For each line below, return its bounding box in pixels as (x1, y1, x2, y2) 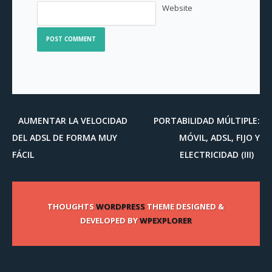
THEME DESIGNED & (145, 201, 225, 212)
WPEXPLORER (139, 215, 192, 226)
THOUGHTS (47, 201, 97, 212)
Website (161, 2, 192, 13)
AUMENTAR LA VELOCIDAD (18, 115, 127, 126)
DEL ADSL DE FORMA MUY (12, 132, 117, 143)
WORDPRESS (96, 201, 146, 212)
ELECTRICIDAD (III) (180, 149, 254, 160)
